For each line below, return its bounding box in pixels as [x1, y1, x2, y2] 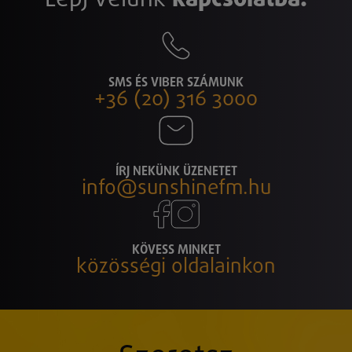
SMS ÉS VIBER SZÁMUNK [108, 75, 244, 89]
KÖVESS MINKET [131, 243, 221, 256]
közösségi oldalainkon [76, 256, 276, 277]
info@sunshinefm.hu [81, 178, 271, 199]
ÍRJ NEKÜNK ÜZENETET [115, 164, 237, 178]
